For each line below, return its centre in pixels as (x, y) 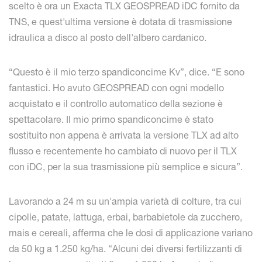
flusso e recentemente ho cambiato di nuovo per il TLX (123, 151)
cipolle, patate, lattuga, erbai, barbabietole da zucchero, (125, 217)
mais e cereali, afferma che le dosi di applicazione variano (131, 233)
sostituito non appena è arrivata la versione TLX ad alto (124, 135)
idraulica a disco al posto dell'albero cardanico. (108, 38)
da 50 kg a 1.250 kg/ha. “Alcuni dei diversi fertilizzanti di (125, 249)
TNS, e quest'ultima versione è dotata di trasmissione (120, 22)
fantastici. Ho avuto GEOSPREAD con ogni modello (116, 88)
